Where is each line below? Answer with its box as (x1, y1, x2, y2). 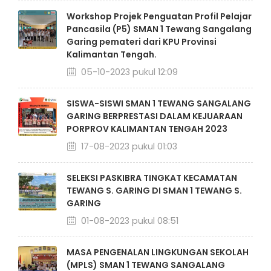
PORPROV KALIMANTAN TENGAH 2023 (67, 123, 227, 135)
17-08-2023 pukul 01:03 (79, 140, 177, 152)
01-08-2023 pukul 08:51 (79, 215, 178, 227)
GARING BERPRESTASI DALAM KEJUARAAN (67, 110, 243, 122)
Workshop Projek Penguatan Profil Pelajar (67, 10, 252, 22)
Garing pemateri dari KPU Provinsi (67, 36, 217, 48)
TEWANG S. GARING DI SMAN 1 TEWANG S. (67, 184, 242, 197)
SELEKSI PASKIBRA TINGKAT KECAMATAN (67, 172, 237, 184)
